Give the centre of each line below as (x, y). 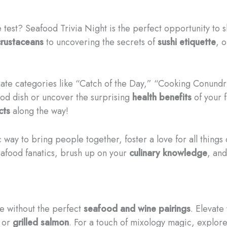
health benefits (162, 98)
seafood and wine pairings (137, 209)
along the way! (39, 111)
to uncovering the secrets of (101, 42)
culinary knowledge (168, 153)
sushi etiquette (187, 42)
